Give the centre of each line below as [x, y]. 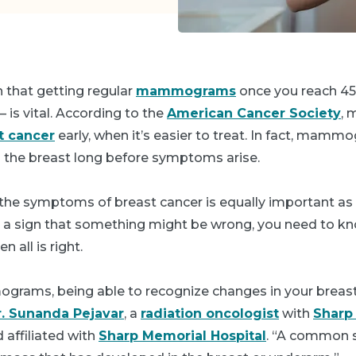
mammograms [186, 91]
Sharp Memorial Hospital [182, 336]
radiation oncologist [210, 313]
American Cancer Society [254, 113]
